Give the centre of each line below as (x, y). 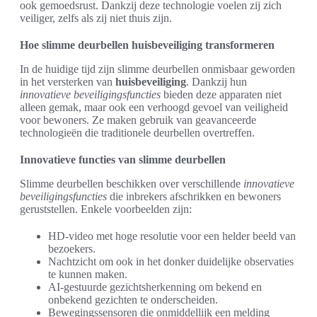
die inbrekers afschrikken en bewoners (194, 196)
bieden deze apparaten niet (221, 94)
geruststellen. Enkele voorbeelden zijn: (106, 209)
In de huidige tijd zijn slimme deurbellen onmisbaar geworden (157, 69)
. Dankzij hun (217, 82)
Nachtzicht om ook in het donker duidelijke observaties (171, 261)
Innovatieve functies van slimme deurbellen (123, 160)
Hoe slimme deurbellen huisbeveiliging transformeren (147, 45)
